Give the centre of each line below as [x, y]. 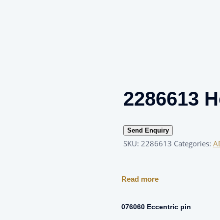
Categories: [193, 144]
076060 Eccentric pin [156, 207]
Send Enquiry [148, 131]
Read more [140, 179]
